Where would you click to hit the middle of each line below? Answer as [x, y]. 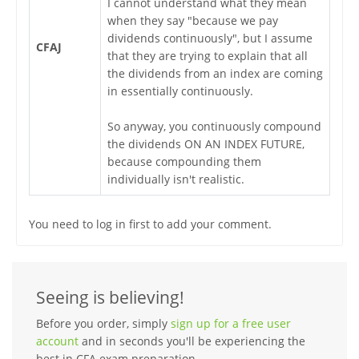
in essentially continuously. [180, 91]
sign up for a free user [231, 323]
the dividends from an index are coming [215, 73]
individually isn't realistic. [175, 179]
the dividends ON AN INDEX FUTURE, [206, 143]
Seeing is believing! [110, 297]
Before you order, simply [103, 323]
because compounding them [184, 161]
